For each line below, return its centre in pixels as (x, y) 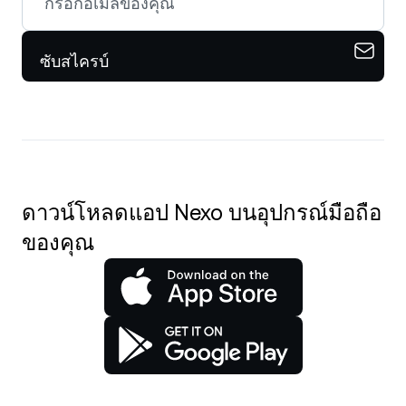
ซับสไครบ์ (74, 61)
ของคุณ (58, 243)
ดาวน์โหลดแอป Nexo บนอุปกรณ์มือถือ (202, 213)
